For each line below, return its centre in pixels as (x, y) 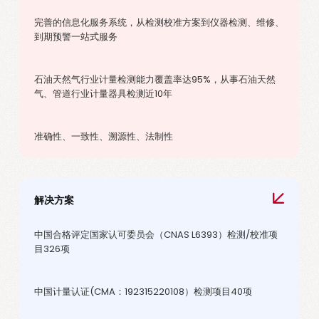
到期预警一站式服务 (76, 37)
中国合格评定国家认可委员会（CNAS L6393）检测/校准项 (156, 235)
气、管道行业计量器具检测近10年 (103, 94)
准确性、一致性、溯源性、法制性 (104, 136)
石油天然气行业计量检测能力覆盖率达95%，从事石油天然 (155, 79)
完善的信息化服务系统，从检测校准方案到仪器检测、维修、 (159, 22)
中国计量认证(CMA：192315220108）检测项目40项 (143, 292)
